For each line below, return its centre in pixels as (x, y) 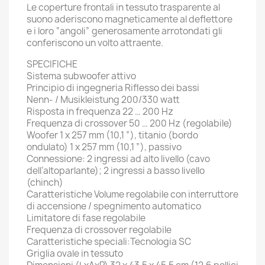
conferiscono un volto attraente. (95, 43)
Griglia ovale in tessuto (75, 253)
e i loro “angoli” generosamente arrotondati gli (125, 31)
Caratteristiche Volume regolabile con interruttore (132, 194)
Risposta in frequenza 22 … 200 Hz (100, 112)
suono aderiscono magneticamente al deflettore (130, 19)
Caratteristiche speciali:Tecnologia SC (109, 242)
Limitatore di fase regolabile (86, 218)
